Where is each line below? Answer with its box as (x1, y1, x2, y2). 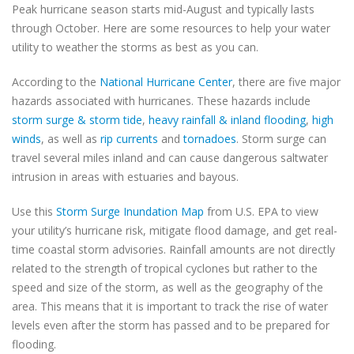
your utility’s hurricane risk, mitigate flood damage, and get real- (12, 223, 337, 238)
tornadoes (183, 131, 236, 146)
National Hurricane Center (100, 74, 232, 89)
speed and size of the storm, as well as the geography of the (12, 280, 323, 295)
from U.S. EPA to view (204, 204, 318, 219)
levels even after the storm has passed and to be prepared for (12, 318, 330, 333)
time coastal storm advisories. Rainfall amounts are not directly (12, 242, 335, 257)
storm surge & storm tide (12, 112, 142, 127)
